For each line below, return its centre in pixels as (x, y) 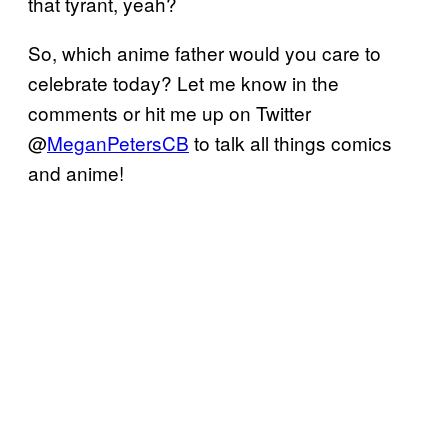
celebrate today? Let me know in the (183, 82)
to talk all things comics (290, 142)
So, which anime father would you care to (204, 52)
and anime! (76, 172)
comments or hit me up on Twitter (169, 112)
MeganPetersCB (118, 142)
